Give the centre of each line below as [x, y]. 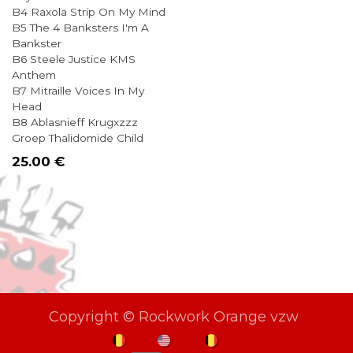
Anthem [34, 75]
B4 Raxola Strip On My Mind [89, 12]
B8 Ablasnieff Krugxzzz [75, 122]
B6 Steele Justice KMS [74, 59]
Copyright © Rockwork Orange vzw [173, 316]
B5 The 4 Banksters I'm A [80, 28]
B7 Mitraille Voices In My [78, 91]
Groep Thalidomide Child [78, 138]
